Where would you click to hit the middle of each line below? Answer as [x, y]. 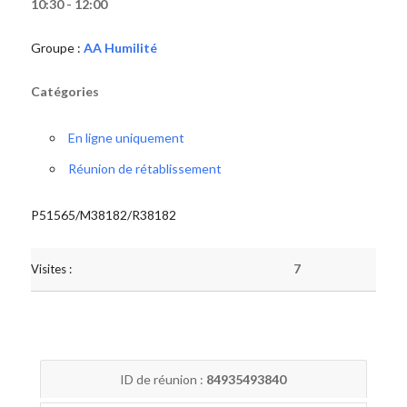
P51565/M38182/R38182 [103, 215]
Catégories [65, 91]
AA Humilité [120, 48]
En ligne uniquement [126, 138]
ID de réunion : [164, 379]
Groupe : [57, 48]
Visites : [51, 269]
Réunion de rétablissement [144, 169]
